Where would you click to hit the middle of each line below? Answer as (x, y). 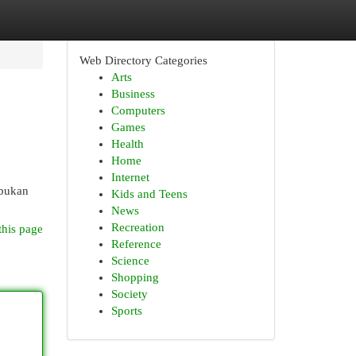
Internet (130, 177)
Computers (138, 110)
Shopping (135, 277)
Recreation (137, 227)
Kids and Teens (149, 194)
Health (127, 144)
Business (133, 94)
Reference (136, 244)
